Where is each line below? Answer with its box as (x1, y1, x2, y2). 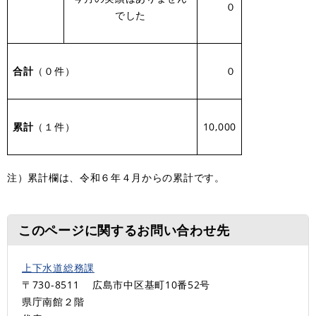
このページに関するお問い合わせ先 (18, 221, 230, 238)
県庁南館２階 (22, 294, 85, 308)
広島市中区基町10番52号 (92, 277, 211, 291)
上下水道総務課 (22, 260, 95, 274)
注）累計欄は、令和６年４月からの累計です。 (7, 170, 225, 184)
